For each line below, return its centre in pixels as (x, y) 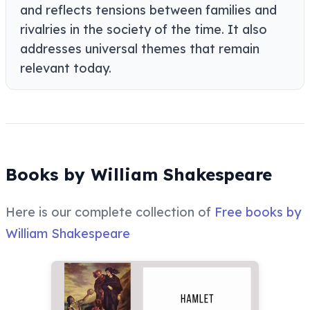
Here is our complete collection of (110, 212)
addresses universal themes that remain (140, 49)
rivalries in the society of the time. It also (144, 30)
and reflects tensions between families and (148, 10)
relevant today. (66, 69)
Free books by (258, 212)
